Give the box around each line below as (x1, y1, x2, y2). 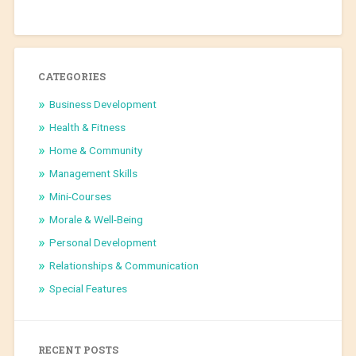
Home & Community (48, 144, 142, 157)
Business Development (48, 98, 157, 111)
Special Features (48, 282, 127, 296)
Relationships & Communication (48, 259, 199, 273)
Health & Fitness (48, 121, 126, 134)
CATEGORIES (37, 70, 106, 83)
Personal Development (48, 236, 157, 250)
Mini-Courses (48, 190, 111, 203)
